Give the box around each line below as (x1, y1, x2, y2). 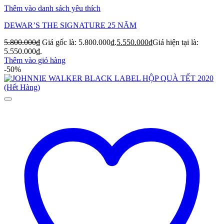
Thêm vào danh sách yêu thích (4, 4, 100, 13)
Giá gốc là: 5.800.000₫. (42, 38, 116, 47)
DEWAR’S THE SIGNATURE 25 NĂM (4, 21, 136, 30)
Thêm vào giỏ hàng (4, 56, 65, 65)
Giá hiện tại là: (152, 38, 198, 47)
